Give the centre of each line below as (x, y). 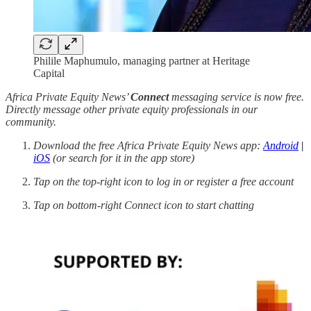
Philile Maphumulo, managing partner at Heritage (142, 60)
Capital (49, 73)
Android (281, 145)
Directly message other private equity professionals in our (132, 109)
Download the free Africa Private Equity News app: (148, 145)
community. (31, 121)
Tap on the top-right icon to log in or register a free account (163, 181)
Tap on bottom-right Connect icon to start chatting (144, 205)
